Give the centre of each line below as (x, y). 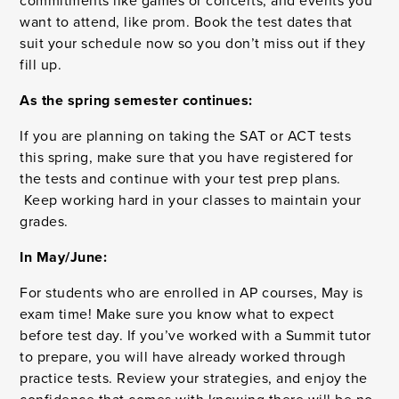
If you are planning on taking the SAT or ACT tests (186, 136)
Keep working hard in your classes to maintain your (191, 200)
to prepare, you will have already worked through (183, 357)
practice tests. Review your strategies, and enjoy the (194, 379)
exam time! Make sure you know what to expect (177, 314)
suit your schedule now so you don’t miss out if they (193, 44)
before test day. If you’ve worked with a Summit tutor (195, 336)
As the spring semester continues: (136, 101)
